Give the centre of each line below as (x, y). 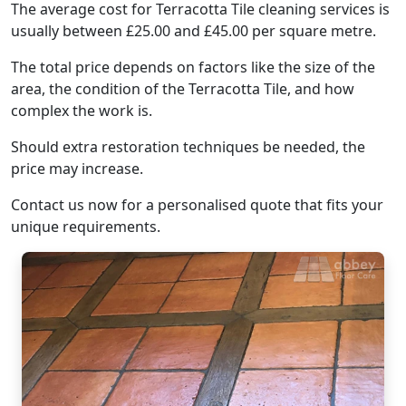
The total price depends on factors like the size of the (193, 67)
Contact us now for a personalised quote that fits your (197, 205)
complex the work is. (82, 111)
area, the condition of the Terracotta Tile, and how (183, 89)
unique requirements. (86, 227)
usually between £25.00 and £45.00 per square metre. (193, 31)
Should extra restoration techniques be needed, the (188, 147)
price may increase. (77, 169)
